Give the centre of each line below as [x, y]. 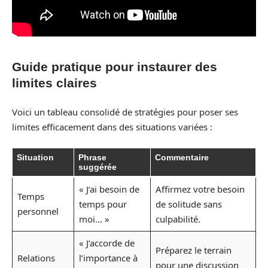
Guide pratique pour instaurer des [115, 67]
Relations [36, 258]
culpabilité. [178, 219]
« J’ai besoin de [109, 189]
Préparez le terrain [193, 250]
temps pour [103, 204]
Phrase [92, 157]
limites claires [54, 83]
